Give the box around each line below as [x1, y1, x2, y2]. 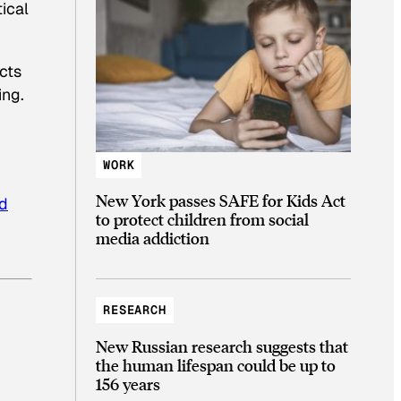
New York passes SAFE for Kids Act [96, 190, 346, 211]
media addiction [96, 227, 209, 249]
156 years [96, 372, 160, 394]
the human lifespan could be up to [96, 354, 336, 375]
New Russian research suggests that [96, 335, 348, 356]
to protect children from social [96, 209, 309, 230]
